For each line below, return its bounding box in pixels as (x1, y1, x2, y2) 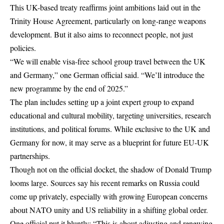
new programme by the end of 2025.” (10, 83, 128, 94)
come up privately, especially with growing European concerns (10, 191, 207, 202)
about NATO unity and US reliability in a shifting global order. (10, 204, 208, 215)
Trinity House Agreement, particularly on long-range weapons (10, 15, 206, 26)
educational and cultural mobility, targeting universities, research (10, 110, 211, 121)
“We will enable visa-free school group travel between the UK (10, 56, 205, 67)
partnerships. (10, 150, 50, 161)
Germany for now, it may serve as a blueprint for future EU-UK (10, 137, 209, 148)
